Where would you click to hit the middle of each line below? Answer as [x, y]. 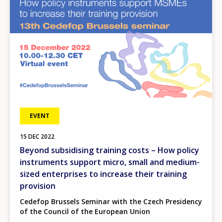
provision [38, 186]
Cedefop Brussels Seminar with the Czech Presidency [111, 201]
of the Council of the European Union [85, 211]
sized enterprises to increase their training [103, 174]
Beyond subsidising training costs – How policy [110, 150]
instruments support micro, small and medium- [110, 162]
